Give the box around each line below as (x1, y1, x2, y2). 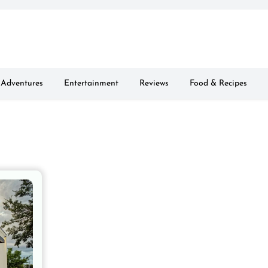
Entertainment (64, 79, 118, 88)
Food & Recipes (190, 79, 247, 88)
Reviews (139, 79, 169, 88)
